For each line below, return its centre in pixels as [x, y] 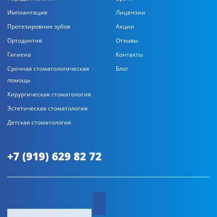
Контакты [129, 54]
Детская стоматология [39, 122]
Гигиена [19, 54]
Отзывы [127, 40]
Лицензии [131, 12]
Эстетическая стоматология [47, 108]
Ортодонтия [25, 40]
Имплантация [27, 12]
